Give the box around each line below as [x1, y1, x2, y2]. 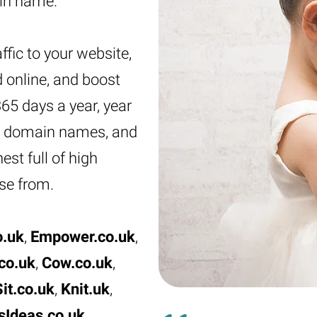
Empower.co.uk [30, 228, 135, 246]
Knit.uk [61, 280, 110, 298]
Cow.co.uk [42, 254, 113, 272]
